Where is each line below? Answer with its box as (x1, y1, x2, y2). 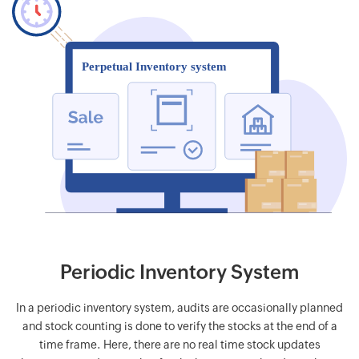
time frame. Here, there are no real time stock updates (38, 337, 321, 351)
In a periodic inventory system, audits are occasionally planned (16, 301, 343, 314)
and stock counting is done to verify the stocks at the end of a (22, 319, 337, 333)
